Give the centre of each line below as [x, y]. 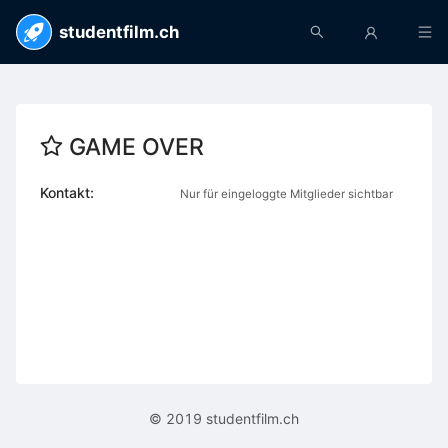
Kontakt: [67, 192]
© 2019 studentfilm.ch [224, 418]
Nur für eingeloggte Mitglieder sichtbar [286, 194]
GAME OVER [137, 147]
